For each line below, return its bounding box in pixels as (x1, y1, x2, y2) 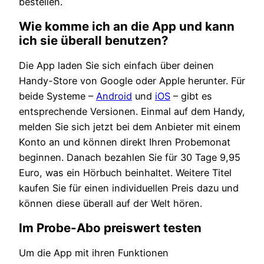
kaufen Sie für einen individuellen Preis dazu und (19, 182, 239, 194)
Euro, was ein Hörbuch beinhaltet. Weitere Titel (19, 167, 232, 179)
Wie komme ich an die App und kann (19, 19, 235, 34)
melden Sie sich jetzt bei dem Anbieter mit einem (19, 121, 240, 133)
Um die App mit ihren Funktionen (19, 247, 169, 259)
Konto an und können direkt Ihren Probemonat (19, 136, 230, 148)
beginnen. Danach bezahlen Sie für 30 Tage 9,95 (19, 151, 240, 164)
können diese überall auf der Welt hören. (19, 197, 202, 210)
